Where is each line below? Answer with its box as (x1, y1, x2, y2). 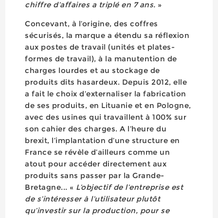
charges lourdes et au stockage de (25, 66, 160, 75)
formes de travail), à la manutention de (25, 54, 177, 63)
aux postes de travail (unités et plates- (25, 42, 175, 52)
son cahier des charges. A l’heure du (25, 124, 167, 133)
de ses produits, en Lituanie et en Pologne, (25, 101, 191, 110)
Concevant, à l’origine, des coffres (25, 19, 158, 28)
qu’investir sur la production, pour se (25, 206, 170, 215)
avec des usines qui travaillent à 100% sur (25, 112, 187, 122)
